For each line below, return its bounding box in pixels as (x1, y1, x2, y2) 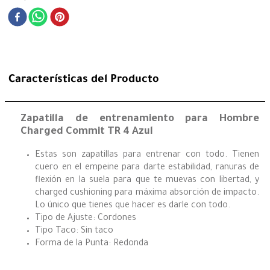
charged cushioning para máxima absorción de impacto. (35, 189, 259, 199)
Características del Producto (8, 74, 159, 87)
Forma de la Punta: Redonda (35, 239, 148, 250)
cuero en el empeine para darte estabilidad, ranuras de (35, 163, 259, 174)
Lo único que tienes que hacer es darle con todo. (35, 201, 230, 212)
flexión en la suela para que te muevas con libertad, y (35, 176, 259, 186)
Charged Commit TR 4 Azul (20, 126, 153, 138)
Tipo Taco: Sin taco (35, 227, 113, 237)
